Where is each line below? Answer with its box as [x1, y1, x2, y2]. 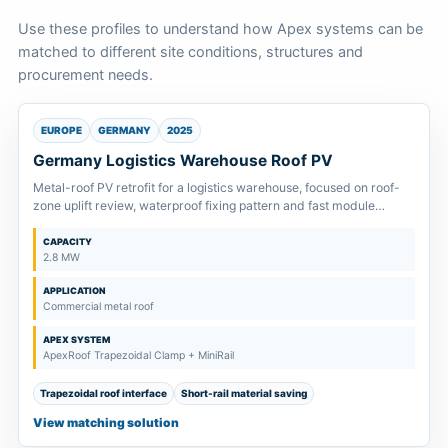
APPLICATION [43, 284, 106, 296]
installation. [33, 215, 97, 231]
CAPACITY [43, 235, 92, 247]
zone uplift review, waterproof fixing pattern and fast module [33, 197, 375, 213]
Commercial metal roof [43, 299, 154, 313]
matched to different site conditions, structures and [18, 42, 363, 61]
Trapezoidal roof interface [40, 386, 167, 399]
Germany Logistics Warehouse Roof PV [33, 150, 333, 170]
